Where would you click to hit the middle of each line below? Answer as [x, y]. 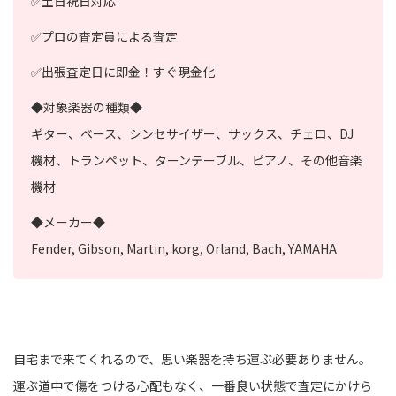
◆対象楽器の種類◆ [87, 107]
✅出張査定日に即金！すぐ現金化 [123, 72]
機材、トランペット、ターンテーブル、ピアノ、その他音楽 [197, 160]
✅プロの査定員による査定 [104, 37]
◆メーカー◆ [68, 222]
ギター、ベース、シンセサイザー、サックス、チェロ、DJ [192, 134]
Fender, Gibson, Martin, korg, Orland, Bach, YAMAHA [184, 249]
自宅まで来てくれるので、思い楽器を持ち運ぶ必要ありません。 [192, 359]
